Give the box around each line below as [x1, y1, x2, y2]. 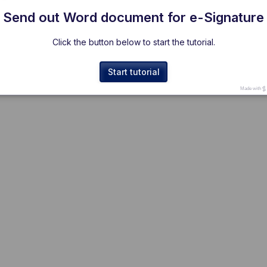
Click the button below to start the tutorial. [52, 36, 215, 47]
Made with [240, 86, 262, 92]
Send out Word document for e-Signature [3, 9, 264, 25]
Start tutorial [107, 66, 160, 77]
